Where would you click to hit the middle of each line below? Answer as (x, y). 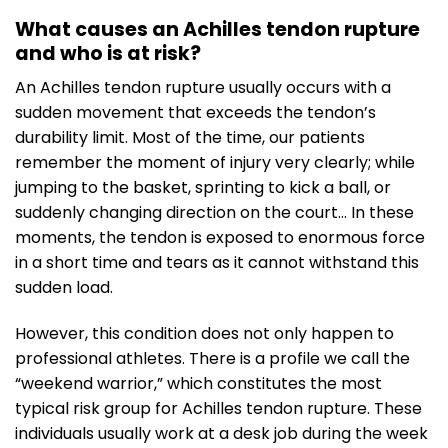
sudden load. (64, 288)
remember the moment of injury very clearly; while (215, 163)
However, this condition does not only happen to (204, 334)
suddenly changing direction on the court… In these (214, 213)
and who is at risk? (108, 53)
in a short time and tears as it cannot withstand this (217, 263)
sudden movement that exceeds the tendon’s (195, 113)
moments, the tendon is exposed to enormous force (220, 238)
